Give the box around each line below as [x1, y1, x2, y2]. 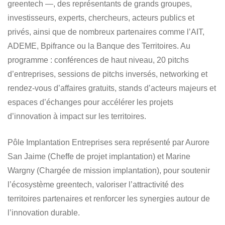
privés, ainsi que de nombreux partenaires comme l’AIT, [8, 28, 204, 37]
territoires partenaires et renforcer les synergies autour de [8, 194, 210, 203]
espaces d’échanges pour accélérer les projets [8, 98, 173, 107]
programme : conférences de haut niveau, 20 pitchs [8, 56, 189, 65]
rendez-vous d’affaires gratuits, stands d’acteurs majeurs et [8, 84, 216, 93]
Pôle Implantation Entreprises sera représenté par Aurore [8, 138, 209, 147]
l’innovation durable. [8, 208, 80, 217]
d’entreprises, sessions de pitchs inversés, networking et [8, 70, 207, 79]
